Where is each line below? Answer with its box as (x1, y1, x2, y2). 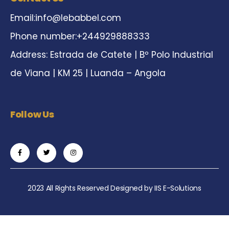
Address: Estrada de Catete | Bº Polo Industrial (10, 49, 213, 61)
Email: (10, 12, 35, 25)
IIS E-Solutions (154, 183, 201, 194)
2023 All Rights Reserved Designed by (28, 183, 155, 194)
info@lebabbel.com (35, 12, 121, 25)
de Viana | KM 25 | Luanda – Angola (10, 67, 166, 80)
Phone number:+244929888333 (10, 30, 150, 43)
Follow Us (10, 108, 54, 121)
